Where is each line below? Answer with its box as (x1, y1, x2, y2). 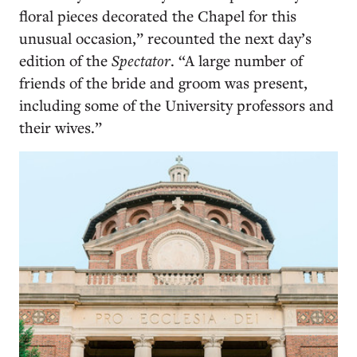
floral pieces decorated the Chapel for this (19, 6, 296, 25)
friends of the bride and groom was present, (19, 73, 308, 92)
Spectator (112, 50, 171, 70)
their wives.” (19, 117, 106, 137)
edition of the (19, 50, 112, 70)
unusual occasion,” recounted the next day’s (19, 28, 312, 48)
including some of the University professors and (19, 95, 334, 115)
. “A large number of (171, 50, 303, 70)
